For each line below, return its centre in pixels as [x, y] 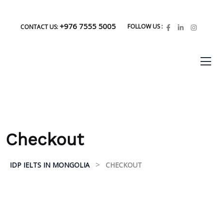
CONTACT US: [40, 27]
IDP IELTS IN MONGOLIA [50, 165]
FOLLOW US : [145, 26]
